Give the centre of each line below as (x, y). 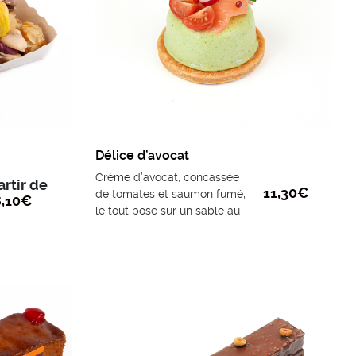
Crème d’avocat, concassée (167, 178)
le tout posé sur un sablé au (167, 211)
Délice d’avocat (142, 156)
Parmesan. (122, 228)
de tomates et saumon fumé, (170, 194)
